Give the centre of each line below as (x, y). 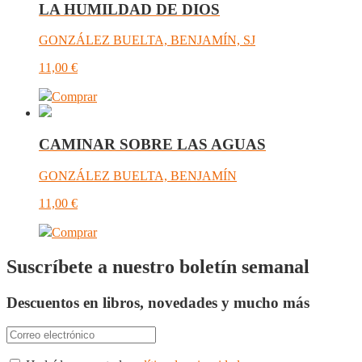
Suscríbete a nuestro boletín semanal (158, 266)
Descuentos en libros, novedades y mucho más (158, 302)
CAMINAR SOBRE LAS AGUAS (152, 145)
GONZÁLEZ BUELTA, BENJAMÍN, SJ (147, 40)
